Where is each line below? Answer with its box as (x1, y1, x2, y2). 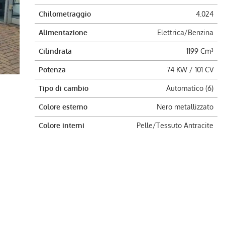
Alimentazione (38, 28, 87, 37)
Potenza (38, 65, 66, 74)
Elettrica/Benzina (157, 28, 213, 37)
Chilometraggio (38, 10, 91, 18)
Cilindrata (38, 47, 72, 55)
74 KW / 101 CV (166, 65, 213, 74)
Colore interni (38, 121, 84, 130)
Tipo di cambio (38, 84, 88, 92)
